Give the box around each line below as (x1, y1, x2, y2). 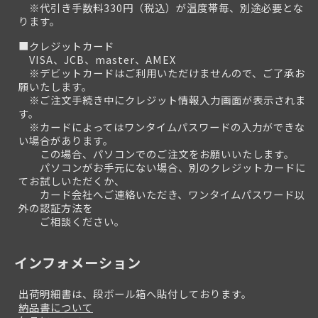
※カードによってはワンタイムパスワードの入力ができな (18, 119, 305, 134)
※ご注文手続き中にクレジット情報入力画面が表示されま (18, 92, 306, 107)
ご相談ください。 (18, 213, 125, 229)
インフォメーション (14, 252, 141, 273)
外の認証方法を (18, 199, 93, 215)
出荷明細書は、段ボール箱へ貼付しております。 (18, 285, 252, 301)
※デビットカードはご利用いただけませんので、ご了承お (18, 65, 305, 80)
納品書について (18, 299, 93, 314)
